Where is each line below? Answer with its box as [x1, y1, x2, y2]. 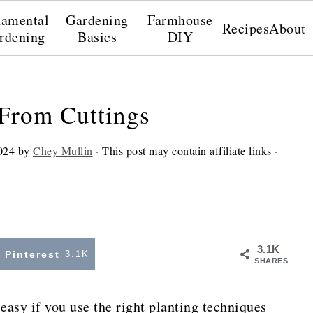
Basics [78, 27, 117, 46]
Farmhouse [147, 10, 213, 29]
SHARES [254, 256, 288, 265]
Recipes [221, 19, 270, 38]
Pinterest [4, 249, 60, 260]
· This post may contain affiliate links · [92, 143, 278, 158]
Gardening [66, 10, 129, 29]
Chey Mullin [33, 143, 93, 158]
